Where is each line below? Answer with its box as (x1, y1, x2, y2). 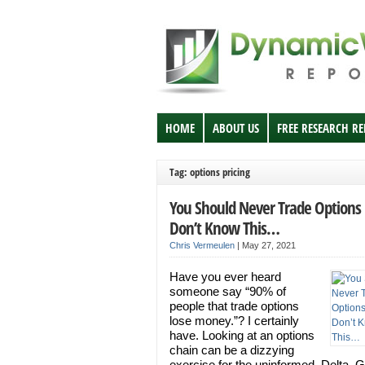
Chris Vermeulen (169, 240, 235, 250)
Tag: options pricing (169, 165, 250, 179)
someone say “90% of (169, 284, 286, 298)
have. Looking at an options (169, 328, 314, 342)
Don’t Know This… (169, 216, 279, 240)
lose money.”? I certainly (169, 314, 299, 328)
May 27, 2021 (242, 240, 296, 250)
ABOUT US (213, 120, 259, 136)
